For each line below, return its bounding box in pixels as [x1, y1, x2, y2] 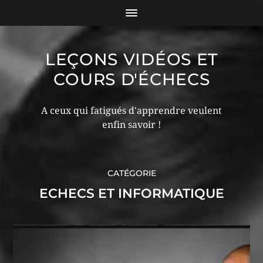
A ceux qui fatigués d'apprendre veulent [41, 105, 222, 116]
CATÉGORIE [107, 168, 156, 178]
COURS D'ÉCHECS [53, 69, 210, 89]
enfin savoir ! [102, 119, 161, 130]
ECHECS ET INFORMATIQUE [39, 186, 224, 201]
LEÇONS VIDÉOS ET [45, 49, 218, 69]
